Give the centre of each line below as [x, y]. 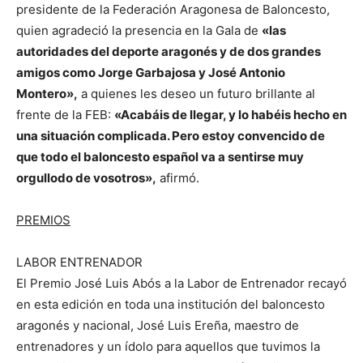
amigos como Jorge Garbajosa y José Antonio [151, 73]
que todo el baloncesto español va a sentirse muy [160, 157]
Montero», [47, 94]
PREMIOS [43, 220]
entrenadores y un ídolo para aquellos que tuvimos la [168, 346]
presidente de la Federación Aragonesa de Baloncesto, [173, 9]
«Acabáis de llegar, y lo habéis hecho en [231, 115]
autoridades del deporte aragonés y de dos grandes [169, 51]
